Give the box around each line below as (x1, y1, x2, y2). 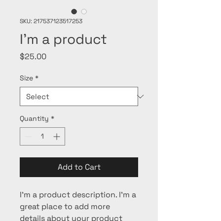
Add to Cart (57, 162, 101, 173)
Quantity (20, 114, 49, 123)
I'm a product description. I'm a (20, 189, 138, 200)
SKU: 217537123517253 (20, 17, 82, 26)
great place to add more (20, 201, 112, 212)
